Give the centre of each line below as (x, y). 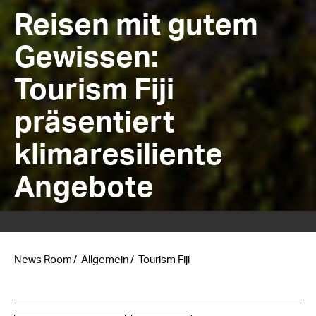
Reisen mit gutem (136, 25)
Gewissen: (86, 58)
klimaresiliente (119, 155)
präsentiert (94, 123)
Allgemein (105, 260)
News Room (43, 260)
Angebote (84, 188)
